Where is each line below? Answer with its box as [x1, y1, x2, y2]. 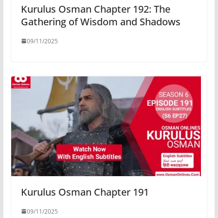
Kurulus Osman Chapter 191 [20, 185, 149, 199]
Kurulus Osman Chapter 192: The [20, 2, 170, 16]
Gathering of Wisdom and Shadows [20, 15, 181, 28]
